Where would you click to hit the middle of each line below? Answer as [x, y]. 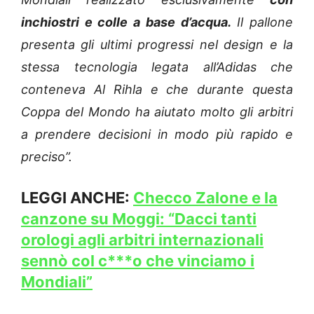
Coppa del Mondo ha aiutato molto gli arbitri [157, 112]
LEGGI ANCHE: [77, 198]
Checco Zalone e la [205, 198]
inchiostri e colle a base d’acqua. [126, 22]
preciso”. [47, 157]
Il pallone [262, 22]
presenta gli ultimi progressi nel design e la [157, 45]
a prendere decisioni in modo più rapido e [157, 135]
